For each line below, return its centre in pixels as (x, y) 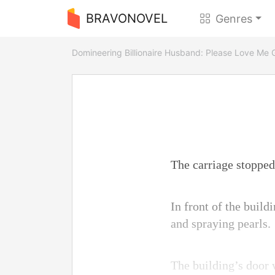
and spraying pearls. (221, 223)
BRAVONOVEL (126, 18)
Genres (234, 18)
